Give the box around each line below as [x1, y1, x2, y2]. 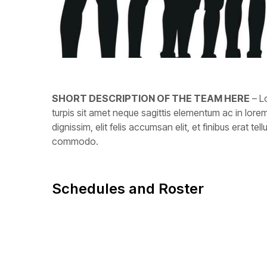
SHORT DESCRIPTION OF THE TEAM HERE [52, 92, 250, 105]
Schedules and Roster [52, 180, 204, 198]
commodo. [52, 135, 98, 148]
